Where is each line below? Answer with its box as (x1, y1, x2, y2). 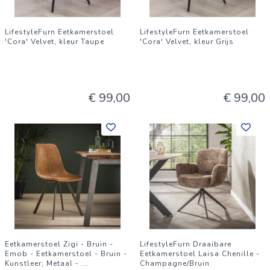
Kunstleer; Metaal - (5, 259, 81, 268)
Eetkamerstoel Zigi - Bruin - (5, 239, 113, 249)
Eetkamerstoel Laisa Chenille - (140, 249, 260, 259)
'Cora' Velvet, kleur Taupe (5, 37, 104, 46)
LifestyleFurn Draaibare (140, 239, 231, 249)
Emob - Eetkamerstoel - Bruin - (5, 249, 127, 259)
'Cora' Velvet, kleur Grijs (140, 37, 234, 46)
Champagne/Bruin (140, 259, 210, 268)
